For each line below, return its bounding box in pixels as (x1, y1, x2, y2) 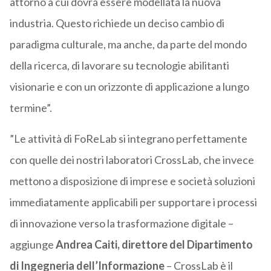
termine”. (9, 101, 52, 115)
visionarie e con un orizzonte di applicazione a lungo (9, 80, 249, 94)
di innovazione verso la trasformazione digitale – (9, 217, 233, 230)
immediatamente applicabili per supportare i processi (9, 195, 257, 209)
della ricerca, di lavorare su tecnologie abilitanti (9, 59, 229, 73)
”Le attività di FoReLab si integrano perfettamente (9, 132, 247, 146)
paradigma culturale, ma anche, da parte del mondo (9, 38, 247, 51)
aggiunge (9, 238, 56, 252)
